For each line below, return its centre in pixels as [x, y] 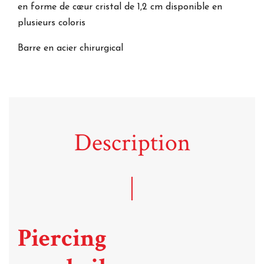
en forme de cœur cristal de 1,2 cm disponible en [120, 7]
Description [132, 143]
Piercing [62, 238]
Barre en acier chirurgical [72, 48]
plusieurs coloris [52, 23]
